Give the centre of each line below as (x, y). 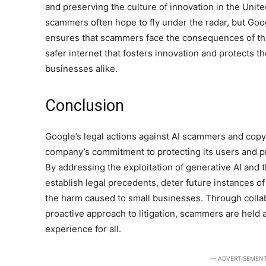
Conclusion (85, 106)
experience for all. (83, 229)
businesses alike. (81, 69)
